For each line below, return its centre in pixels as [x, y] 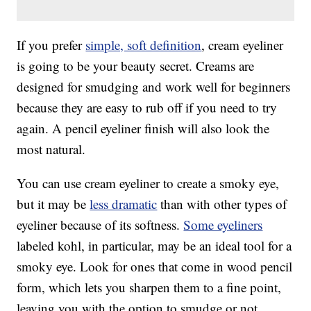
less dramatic [124, 204]
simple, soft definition [144, 45]
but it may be [53, 204]
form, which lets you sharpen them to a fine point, [149, 287]
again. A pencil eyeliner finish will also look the [143, 128]
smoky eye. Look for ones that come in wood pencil [155, 267]
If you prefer [51, 45]
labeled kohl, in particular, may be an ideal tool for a [154, 246]
